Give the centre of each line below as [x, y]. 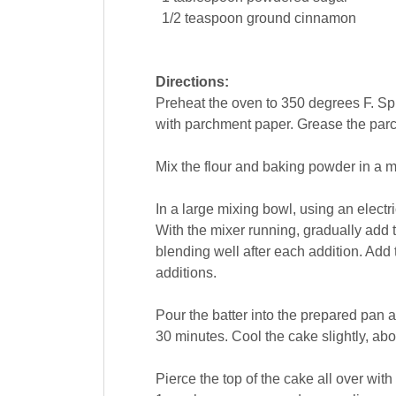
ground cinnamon [301, 19]
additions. [186, 273]
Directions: [192, 82]
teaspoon [213, 19]
